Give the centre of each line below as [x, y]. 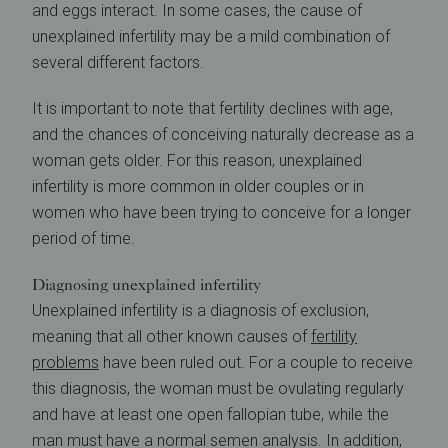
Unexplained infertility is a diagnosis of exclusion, [200, 310]
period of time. [83, 238]
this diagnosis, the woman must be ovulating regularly [218, 388]
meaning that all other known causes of [171, 336]
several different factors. [120, 62]
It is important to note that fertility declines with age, [212, 108]
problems [65, 362]
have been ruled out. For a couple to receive [256, 362]
